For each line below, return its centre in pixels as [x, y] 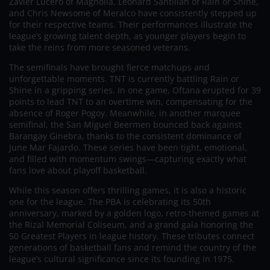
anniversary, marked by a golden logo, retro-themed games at [134, 213]
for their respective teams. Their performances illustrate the [131, 24]
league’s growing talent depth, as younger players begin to [127, 36]
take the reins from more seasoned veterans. [100, 47]
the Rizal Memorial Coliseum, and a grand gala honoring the [131, 224]
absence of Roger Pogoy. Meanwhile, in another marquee [125, 113]
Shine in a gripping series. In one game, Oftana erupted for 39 [135, 90]
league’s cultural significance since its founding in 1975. [122, 259]
